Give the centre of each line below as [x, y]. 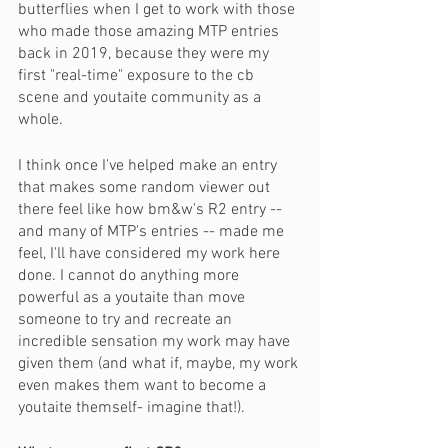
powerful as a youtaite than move [133, 298]
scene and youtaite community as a [141, 98]
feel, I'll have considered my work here [151, 254]
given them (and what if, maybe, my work [160, 364]
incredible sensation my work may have [156, 342]
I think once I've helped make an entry [149, 166]
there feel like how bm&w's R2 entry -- [152, 210]
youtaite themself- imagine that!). [131, 408]
